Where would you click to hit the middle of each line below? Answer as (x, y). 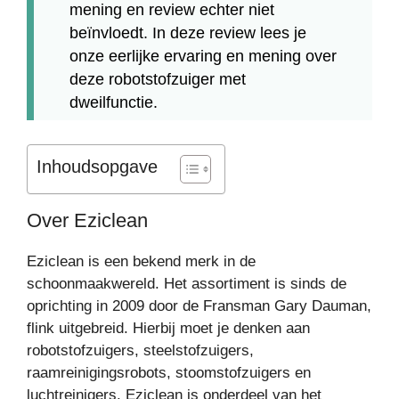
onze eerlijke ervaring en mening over (203, 56)
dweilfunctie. (114, 102)
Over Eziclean (87, 220)
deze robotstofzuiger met (158, 79)
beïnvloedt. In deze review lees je (188, 33)
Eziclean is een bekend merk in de (141, 261)
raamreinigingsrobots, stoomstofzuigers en (169, 373)
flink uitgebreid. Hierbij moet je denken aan (168, 328)
